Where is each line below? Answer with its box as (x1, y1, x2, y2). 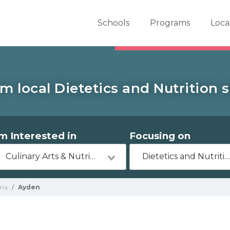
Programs (149, 18, 190, 28)
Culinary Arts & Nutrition (89, 151, 95, 161)
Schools (97, 18, 129, 28)
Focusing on (129, 130, 191, 142)
